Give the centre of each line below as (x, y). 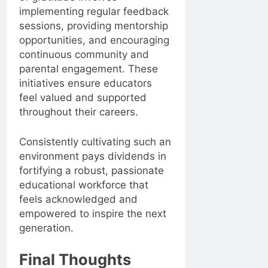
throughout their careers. (79, 112)
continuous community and (84, 55)
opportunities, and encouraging (94, 40)
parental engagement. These (89, 69)
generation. (46, 228)
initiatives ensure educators (86, 83)
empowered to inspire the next (93, 213)
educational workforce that (84, 185)
